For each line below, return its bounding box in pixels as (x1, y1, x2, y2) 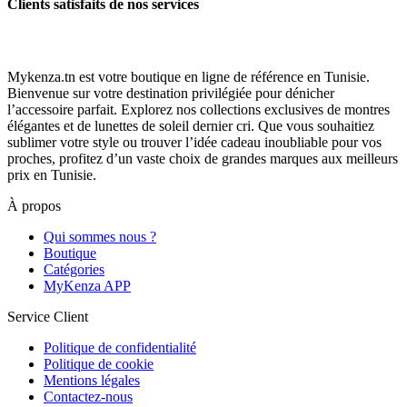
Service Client (7, 309, 88, 325)
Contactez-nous (44, 389, 133, 405)
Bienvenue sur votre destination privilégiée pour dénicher (7, 85, 334, 102)
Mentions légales (44, 372, 140, 389)
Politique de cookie (44, 356, 154, 372)
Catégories (44, 262, 104, 278)
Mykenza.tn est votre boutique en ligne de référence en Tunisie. (7, 69, 370, 85)
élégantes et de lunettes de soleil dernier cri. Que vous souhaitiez (7, 118, 374, 134)
